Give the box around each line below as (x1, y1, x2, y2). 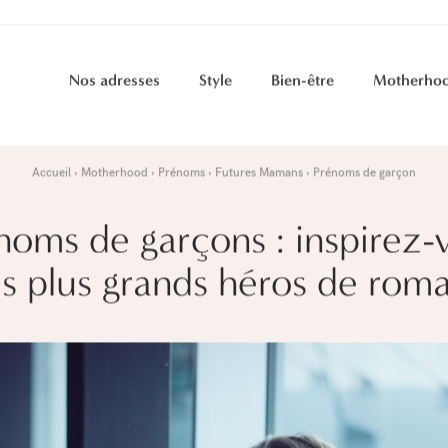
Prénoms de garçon (312, 165, 416, 182)
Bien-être (270, 72, 334, 92)
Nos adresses (68, 72, 160, 92)
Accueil (32, 165, 72, 182)
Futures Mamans (214, 165, 303, 182)
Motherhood (81, 165, 149, 182)
